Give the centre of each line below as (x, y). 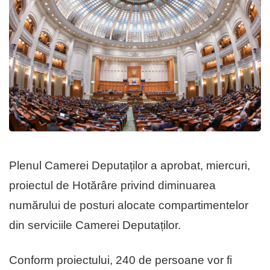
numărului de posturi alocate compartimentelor (129, 205)
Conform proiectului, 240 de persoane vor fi (121, 260)
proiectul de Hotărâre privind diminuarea (112, 185)
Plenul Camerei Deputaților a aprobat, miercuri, (130, 165)
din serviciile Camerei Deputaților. (95, 225)
